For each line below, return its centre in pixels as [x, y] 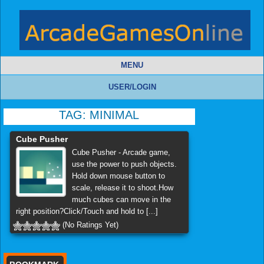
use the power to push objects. [124, 164]
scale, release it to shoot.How [122, 188]
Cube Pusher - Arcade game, [121, 153]
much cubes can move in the [121, 200]
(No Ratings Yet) [89, 225]
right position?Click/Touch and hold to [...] [87, 212]
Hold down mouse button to [118, 176]
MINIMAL [115, 115]
